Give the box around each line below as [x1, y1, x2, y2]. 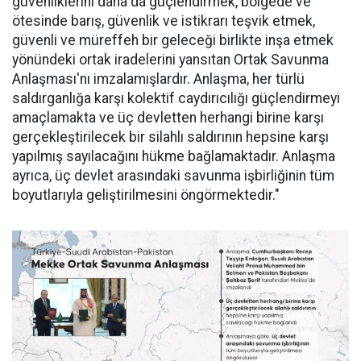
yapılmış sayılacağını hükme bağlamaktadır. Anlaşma [12, 148, 335, 164]
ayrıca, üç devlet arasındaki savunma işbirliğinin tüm [12, 168, 334, 184]
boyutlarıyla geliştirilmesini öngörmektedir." [12, 187, 280, 203]
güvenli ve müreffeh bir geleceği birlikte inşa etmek [12, 32, 334, 48]
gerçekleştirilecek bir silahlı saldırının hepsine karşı [12, 129, 329, 145]
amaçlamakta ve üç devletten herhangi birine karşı [12, 110, 324, 126]
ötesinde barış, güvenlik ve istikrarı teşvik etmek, [12, 13, 315, 29]
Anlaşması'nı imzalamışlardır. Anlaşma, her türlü [12, 71, 305, 87]
